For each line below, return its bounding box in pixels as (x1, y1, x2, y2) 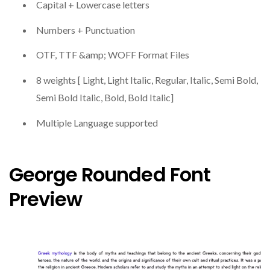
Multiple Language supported (36, 117, 158, 129)
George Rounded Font (9, 161, 210, 189)
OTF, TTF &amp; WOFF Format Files (36, 49, 189, 61)
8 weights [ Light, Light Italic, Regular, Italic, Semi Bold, (36, 74, 258, 86)
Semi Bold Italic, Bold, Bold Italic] (36, 92, 174, 104)
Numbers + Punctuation (36, 24, 135, 36)
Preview (9, 186, 83, 213)
